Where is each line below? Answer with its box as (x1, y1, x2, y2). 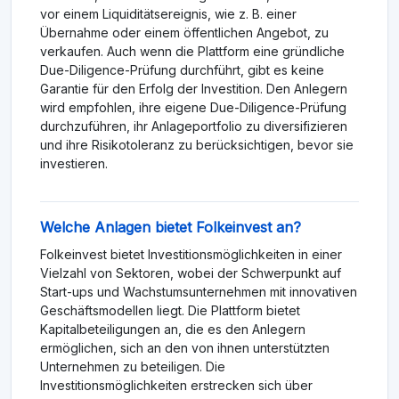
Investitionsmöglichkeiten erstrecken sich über (40, 378, 313, 394)
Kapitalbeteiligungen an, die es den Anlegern (40, 322, 305, 338)
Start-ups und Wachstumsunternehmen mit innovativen (40, 284, 357, 300)
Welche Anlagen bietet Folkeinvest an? (40, 218, 301, 237)
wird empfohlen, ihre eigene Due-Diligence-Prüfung (40, 100, 346, 116)
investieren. (40, 156, 108, 172)
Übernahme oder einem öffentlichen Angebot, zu (40, 25, 329, 41)
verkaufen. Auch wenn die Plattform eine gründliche (40, 44, 345, 60)
